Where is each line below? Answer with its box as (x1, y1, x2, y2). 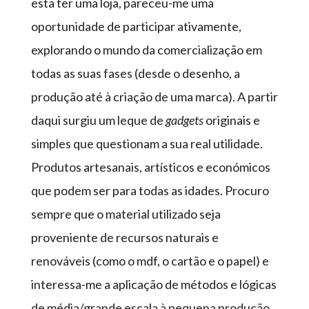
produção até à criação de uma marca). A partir (30, 89, 278, 104)
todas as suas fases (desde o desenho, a (30, 66, 240, 81)
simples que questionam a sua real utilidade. (30, 136, 263, 151)
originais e (203, 112, 260, 128)
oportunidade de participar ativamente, (30, 19, 241, 34)
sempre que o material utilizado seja (30, 206, 221, 221)
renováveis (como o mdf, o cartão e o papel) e (30, 253, 269, 268)
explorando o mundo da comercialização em (30, 42, 262, 57)
